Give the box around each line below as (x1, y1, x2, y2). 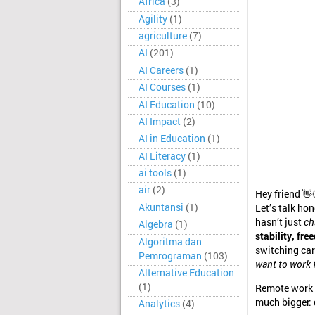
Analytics (139, 297, 180, 311)
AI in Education (139, 132, 205, 146)
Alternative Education (139, 266, 234, 279)
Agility (139, 12, 167, 25)
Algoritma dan (139, 235, 202, 248)
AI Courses (139, 81, 186, 94)
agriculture (139, 30, 187, 42)
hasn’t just (255, 216, 304, 229)
